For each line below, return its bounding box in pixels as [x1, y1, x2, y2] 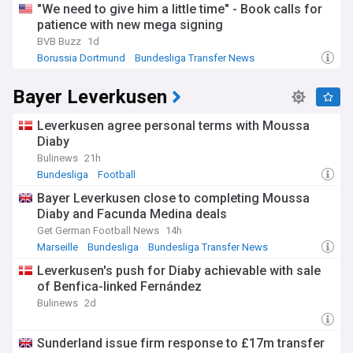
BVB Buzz [37, 35, 81, 47]
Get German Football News [37, 225, 159, 236]
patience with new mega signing [37, 17, 223, 32]
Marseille [37, 241, 78, 253]
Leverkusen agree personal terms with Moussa [37, 118, 310, 133]
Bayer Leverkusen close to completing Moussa [37, 191, 310, 206]
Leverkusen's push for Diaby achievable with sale [37, 263, 321, 278]
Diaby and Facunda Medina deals [37, 206, 227, 221]
